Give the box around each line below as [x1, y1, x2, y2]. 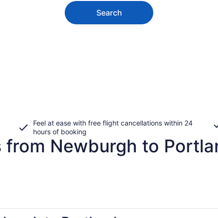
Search [96, 7, 122, 18]
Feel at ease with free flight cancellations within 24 [33, 118, 193, 127]
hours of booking [33, 127, 87, 136]
